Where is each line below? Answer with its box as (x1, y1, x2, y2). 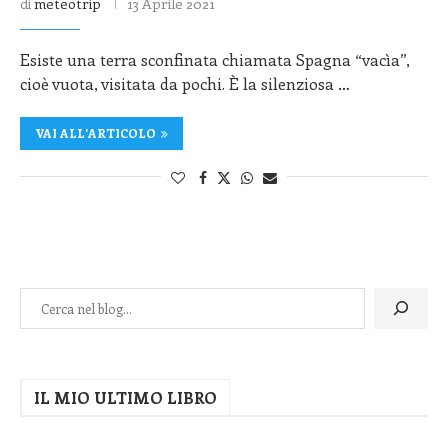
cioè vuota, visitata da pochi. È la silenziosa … (20, 72, 350, 94)
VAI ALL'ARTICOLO (35, 124, 156, 141)
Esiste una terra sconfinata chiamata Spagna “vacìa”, (20, 48, 410, 70)
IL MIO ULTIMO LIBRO (34, 386, 217, 408)
